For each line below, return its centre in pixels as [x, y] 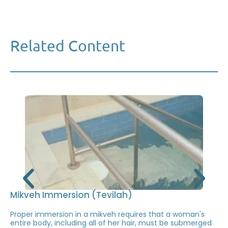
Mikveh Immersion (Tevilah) [71, 195]
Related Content [68, 46]
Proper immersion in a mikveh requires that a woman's [107, 214]
